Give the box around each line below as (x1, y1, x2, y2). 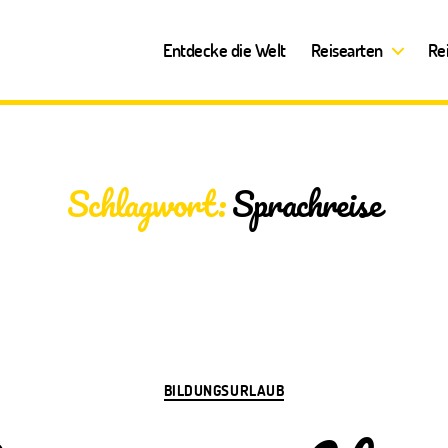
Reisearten (310, 37, 383, 62)
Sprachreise (232, 175, 381, 231)
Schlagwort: (67, 175, 225, 231)
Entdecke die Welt (163, 37, 286, 62)
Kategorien (223, 369, 293, 393)
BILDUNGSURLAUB (163, 380, 285, 400)
